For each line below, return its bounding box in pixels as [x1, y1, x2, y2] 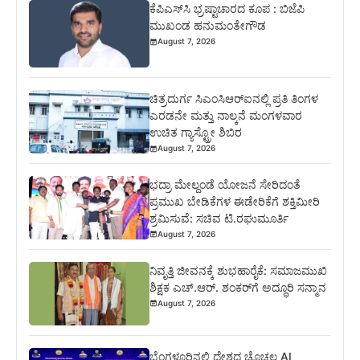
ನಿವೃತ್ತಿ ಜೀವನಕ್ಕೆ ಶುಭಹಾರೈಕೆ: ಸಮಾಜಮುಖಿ [149, 263, 328, 277]
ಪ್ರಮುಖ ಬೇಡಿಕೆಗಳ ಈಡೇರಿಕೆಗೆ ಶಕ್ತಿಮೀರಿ [149, 194, 321, 208]
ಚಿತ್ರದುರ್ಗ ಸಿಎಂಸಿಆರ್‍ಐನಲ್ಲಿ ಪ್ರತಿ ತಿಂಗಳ [149, 92, 319, 106]
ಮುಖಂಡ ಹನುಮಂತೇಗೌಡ [149, 18, 267, 33]
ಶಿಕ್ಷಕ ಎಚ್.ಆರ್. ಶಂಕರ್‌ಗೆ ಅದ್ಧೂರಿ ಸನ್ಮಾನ [149, 280, 327, 294]
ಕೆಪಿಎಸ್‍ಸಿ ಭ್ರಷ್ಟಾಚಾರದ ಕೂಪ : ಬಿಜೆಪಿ [149, 2, 305, 16]
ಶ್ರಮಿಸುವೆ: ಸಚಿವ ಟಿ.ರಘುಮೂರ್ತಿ [149, 211, 289, 225]
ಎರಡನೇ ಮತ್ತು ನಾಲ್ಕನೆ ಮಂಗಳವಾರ [149, 108, 303, 123]
